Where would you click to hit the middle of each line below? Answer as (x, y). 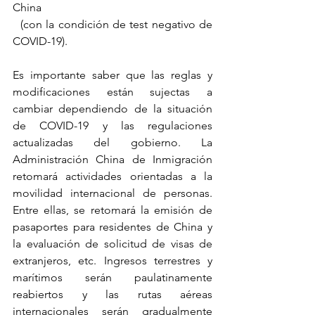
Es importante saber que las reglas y (112, 75)
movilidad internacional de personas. (112, 193)
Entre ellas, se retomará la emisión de (112, 210)
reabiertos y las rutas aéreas (112, 295)
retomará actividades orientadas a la (112, 176)
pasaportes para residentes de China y (112, 227)
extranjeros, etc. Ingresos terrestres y (112, 261)
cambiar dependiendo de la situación (112, 109)
